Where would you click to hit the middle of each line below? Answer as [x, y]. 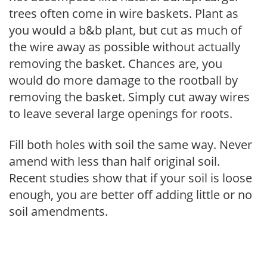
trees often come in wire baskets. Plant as [124, 13]
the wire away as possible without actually [125, 46]
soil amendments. [58, 211]
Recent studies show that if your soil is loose [131, 178]
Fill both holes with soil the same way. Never [131, 144]
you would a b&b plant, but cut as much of [125, 30]
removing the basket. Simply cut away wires [129, 97]
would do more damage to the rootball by [123, 80]
